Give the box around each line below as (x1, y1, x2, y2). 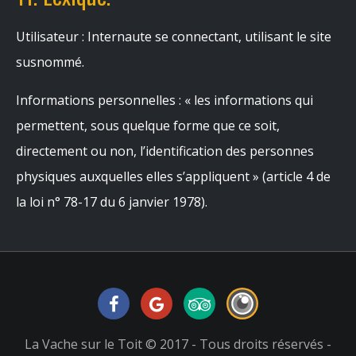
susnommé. (16, 53, 84, 71)
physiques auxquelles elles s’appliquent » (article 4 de (16, 168, 331, 185)
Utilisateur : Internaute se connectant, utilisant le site (16, 28, 331, 45)
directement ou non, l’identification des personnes (16, 142, 314, 160)
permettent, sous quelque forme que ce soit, (16, 117, 280, 134)
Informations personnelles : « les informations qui (16, 91, 313, 109)
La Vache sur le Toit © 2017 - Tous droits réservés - (25, 335, 331, 353)
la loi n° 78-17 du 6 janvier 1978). (16, 193, 207, 211)
